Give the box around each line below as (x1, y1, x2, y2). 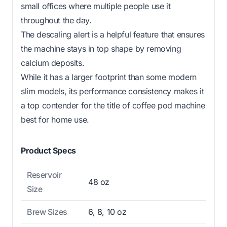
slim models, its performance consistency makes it (21, 86, 204, 96)
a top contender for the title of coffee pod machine (21, 100, 205, 110)
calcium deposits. (21, 57, 85, 68)
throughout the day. (21, 15, 92, 25)
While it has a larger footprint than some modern (21, 71, 197, 82)
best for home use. (21, 114, 89, 125)
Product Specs (21, 145, 76, 156)
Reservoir (27, 169, 62, 180)
